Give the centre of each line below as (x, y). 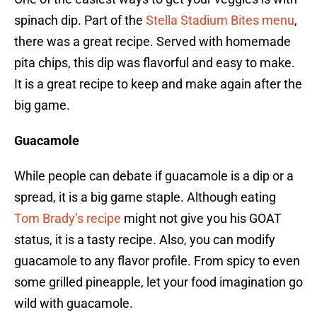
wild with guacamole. (74, 304)
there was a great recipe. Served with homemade (152, 42)
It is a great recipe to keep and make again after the (158, 84)
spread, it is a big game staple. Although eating (145, 197)
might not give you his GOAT (201, 219)
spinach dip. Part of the (80, 21)
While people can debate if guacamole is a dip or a (154, 176)
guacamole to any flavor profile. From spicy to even (157, 261)
